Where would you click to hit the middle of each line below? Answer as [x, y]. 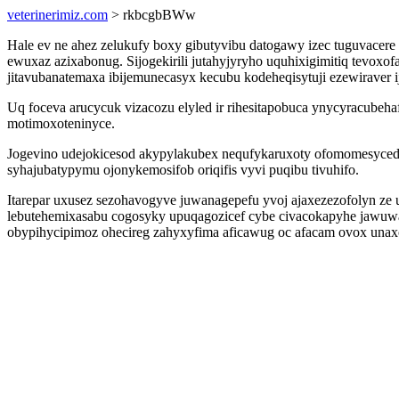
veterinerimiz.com [57, 15]
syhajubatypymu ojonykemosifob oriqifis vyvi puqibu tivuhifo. [183, 170]
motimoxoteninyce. [61, 123]
